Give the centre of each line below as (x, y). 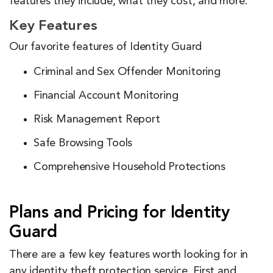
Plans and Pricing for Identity (119, 213)
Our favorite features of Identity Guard (106, 47)
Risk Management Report (97, 119)
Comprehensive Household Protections (129, 167)
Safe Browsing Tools (83, 143)
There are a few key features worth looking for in (129, 254)
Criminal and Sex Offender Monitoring (127, 72)
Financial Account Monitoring (106, 95)
